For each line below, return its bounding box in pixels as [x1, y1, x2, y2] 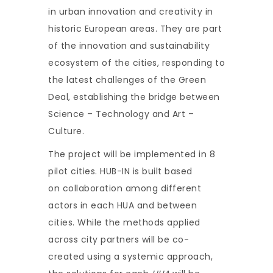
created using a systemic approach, [48, 250, 213, 263]
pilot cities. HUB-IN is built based [48, 165, 193, 177]
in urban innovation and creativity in [48, 5, 213, 18]
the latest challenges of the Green [48, 74, 206, 86]
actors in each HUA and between [48, 199, 197, 211]
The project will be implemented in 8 [48, 148, 215, 160]
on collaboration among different [48, 182, 201, 194]
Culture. [48, 125, 84, 137]
